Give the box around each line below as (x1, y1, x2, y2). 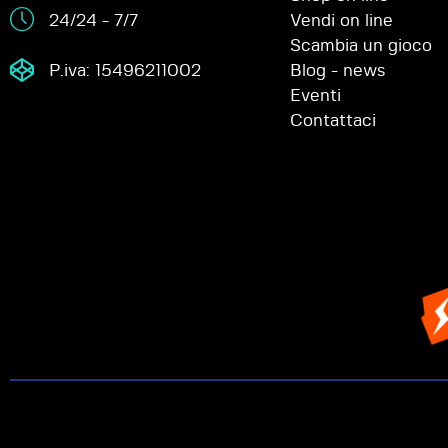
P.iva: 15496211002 (49, 62, 202, 80)
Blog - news (290, 62, 386, 80)
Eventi (290, 87, 341, 105)
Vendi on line (290, 12, 393, 30)
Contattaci (290, 112, 376, 130)
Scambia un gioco (290, 37, 432, 55)
